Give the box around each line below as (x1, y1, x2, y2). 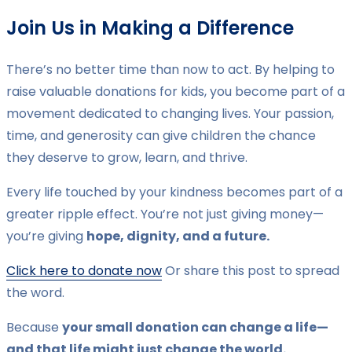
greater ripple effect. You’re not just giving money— (6, 205, 324, 224)
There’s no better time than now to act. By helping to (6, 60, 335, 79)
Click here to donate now (6, 262, 162, 280)
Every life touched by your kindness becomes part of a (6, 183, 343, 202)
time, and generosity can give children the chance (6, 126, 316, 145)
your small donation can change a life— (62, 318, 328, 337)
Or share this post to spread (162, 262, 339, 280)
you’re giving (6, 227, 86, 246)
